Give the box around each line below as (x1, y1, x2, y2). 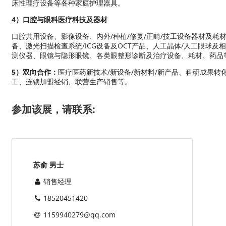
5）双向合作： (11, 67, 58, 77)
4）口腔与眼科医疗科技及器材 (11, 15, 107, 25)
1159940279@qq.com (43, 209, 116, 219)
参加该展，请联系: (11, 102, 95, 117)
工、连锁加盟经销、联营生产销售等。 (11, 77, 132, 87)
